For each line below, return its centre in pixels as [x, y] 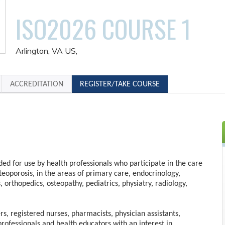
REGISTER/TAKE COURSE [120, 84]
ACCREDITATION [37, 84]
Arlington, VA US [46, 51]
